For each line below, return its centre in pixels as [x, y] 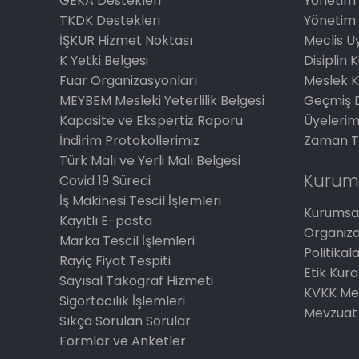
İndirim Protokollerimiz [130, 141]
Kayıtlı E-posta [106, 221]
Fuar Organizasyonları [129, 81]
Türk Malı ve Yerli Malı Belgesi [150, 161]
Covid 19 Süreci [105, 181]
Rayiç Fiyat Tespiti [115, 261]
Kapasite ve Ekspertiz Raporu [151, 121]
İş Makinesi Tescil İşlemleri [141, 201]
